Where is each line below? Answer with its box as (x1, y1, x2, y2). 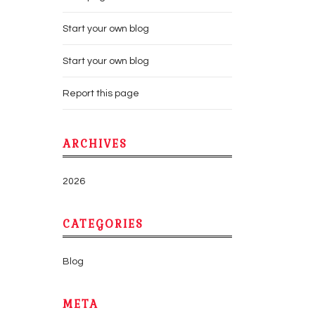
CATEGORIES (63, 217, 143, 231)
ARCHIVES (63, 137, 127, 150)
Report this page (63, 89, 139, 98)
